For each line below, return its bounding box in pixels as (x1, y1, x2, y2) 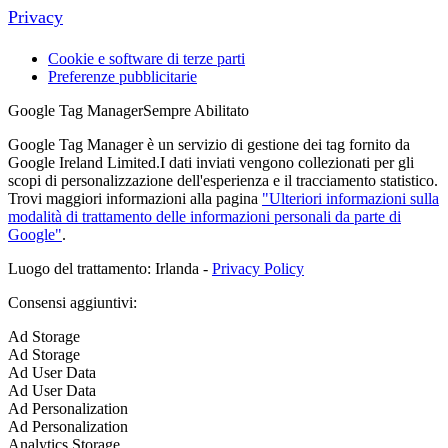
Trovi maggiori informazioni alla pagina (8, 189, 262, 207)
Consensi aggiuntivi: (8, 293, 137, 311)
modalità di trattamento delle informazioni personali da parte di (8, 207, 401, 225)
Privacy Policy (212, 259, 304, 277)
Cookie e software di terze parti (48, 49, 245, 67)
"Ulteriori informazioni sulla (262, 189, 439, 207)
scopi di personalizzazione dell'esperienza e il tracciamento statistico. (8, 171, 438, 189)
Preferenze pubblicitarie (48, 67, 197, 85)
